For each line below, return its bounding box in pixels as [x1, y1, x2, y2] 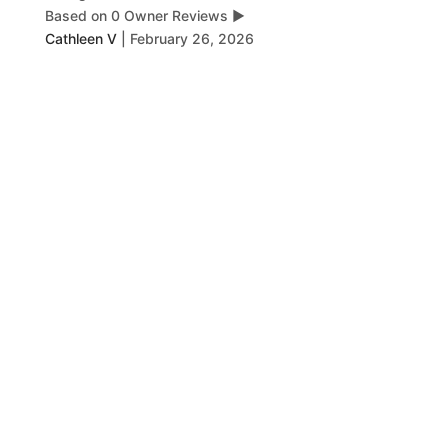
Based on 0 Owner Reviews [44, 7, 228, 24]
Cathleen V [44, 30, 117, 47]
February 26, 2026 [129, 30, 254, 47]
